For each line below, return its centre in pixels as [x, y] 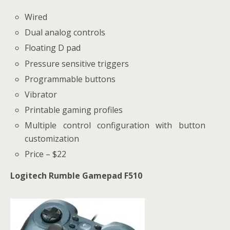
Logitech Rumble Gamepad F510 [76, 176]
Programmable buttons [70, 79]
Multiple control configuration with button [115, 126]
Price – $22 [46, 154]
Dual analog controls [65, 33]
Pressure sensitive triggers [77, 63]
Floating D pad [53, 48]
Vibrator [41, 94]
